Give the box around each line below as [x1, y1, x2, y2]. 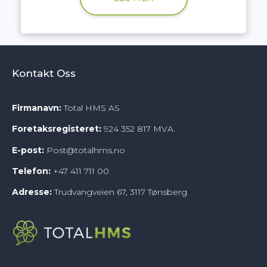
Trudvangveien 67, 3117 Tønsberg [52, 187, 187, 198]
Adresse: [12, 187, 52, 198]
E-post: [12, 144, 44, 156]
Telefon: [12, 165, 53, 176]
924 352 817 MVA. [101, 123, 175, 135]
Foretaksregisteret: [12, 123, 101, 135]
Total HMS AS [61, 102, 120, 113]
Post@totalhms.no [46, 144, 125, 156]
